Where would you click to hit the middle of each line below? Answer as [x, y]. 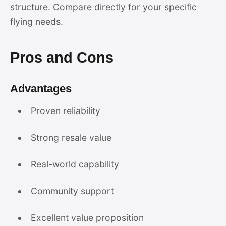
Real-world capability [75, 164]
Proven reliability [65, 111]
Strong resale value [71, 137]
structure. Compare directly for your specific [103, 7]
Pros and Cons [62, 58]
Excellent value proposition [87, 218]
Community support [72, 191]
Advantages [41, 89]
